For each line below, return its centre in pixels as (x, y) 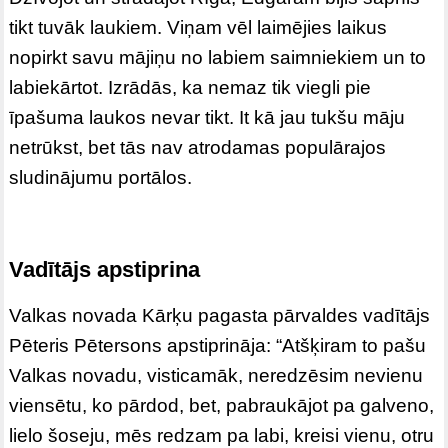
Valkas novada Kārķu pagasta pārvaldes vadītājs (220, 316)
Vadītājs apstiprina (105, 270)
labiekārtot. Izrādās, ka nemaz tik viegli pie (190, 88)
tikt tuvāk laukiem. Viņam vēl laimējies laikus (198, 28)
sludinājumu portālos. (101, 178)
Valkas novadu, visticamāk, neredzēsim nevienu (216, 376)
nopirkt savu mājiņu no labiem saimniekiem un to (218, 58)
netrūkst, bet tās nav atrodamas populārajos (198, 148)
